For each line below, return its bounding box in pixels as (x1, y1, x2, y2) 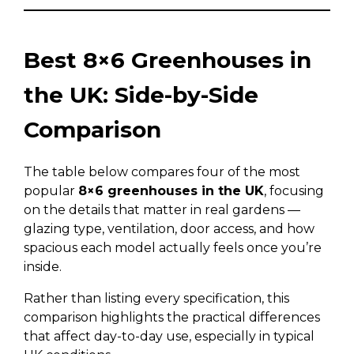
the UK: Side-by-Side (24, 81, 258, 108)
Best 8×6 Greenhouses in (24, 47, 311, 73)
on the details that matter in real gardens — (24, 202, 300, 217)
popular (24, 183, 78, 198)
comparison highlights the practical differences (24, 310, 320, 325)
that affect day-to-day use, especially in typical (24, 329, 314, 344)
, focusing (264, 183, 324, 198)
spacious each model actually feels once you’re (24, 240, 322, 255)
